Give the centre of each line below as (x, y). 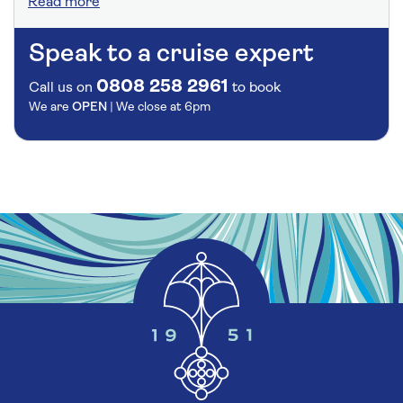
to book (255, 88)
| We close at (147, 107)
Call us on (61, 88)
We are (50, 107)
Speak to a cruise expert (171, 54)
